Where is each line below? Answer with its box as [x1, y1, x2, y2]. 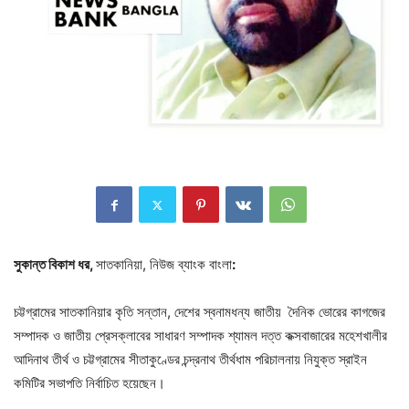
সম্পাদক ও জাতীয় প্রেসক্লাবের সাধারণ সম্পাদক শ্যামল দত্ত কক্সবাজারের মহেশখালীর [14, 327, 387, 345]
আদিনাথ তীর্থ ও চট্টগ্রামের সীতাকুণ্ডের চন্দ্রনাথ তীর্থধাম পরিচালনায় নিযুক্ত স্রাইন [14, 351, 367, 369]
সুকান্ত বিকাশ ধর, [14, 256, 96, 274]
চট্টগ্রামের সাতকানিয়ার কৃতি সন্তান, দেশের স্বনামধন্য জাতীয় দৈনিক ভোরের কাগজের [14, 303, 385, 321]
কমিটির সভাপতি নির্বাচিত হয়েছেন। [14, 374, 165, 393]
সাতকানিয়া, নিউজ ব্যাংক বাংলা [96, 256, 232, 274]
